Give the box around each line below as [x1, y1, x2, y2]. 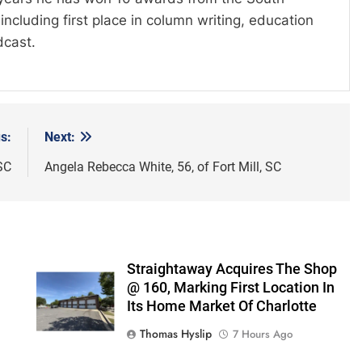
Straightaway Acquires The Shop [126, 260, 337, 277]
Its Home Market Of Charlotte [126, 297, 317, 314]
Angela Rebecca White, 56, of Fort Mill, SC [44, 158, 281, 175]
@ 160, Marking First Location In [126, 279, 335, 296]
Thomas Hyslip [139, 325, 212, 342]
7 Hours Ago [232, 326, 293, 342]
